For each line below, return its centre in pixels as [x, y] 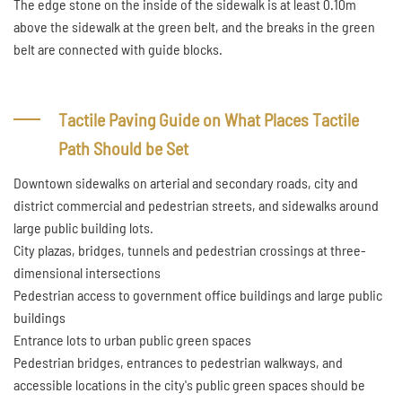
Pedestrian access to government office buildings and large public [198, 295]
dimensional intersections [87, 272]
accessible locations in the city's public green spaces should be [189, 385]
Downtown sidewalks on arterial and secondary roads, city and [186, 183]
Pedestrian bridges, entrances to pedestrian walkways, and [178, 362]
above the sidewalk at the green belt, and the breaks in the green [194, 26]
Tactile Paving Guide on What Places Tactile [209, 119]
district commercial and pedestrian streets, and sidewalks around [196, 205]
